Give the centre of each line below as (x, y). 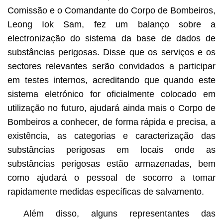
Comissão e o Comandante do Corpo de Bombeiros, (111, 11)
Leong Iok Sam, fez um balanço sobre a (111, 25)
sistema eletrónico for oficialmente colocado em (111, 94)
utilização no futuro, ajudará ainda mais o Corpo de (111, 108)
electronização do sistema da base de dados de (111, 39)
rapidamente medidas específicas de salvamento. (106, 192)
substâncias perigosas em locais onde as (111, 150)
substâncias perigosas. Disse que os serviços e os (111, 53)
